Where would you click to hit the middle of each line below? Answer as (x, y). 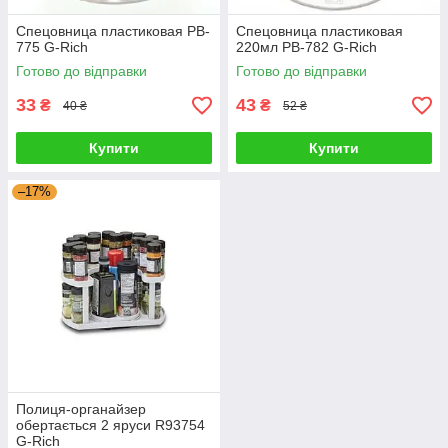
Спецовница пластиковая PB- (113, 31)
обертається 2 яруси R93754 (110, 425)
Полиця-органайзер (81, 409)
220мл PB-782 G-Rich (306, 47)
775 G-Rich (52, 47)
